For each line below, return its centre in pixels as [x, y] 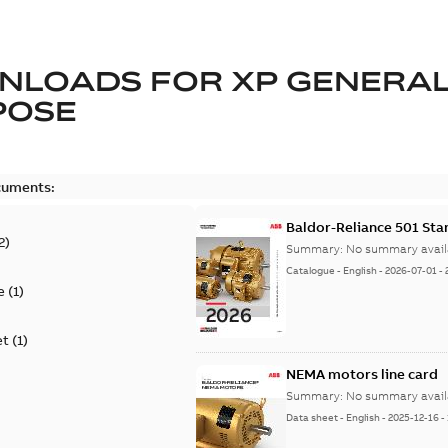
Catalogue [311, 270]
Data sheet [312, 417]
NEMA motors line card [362, 374]
